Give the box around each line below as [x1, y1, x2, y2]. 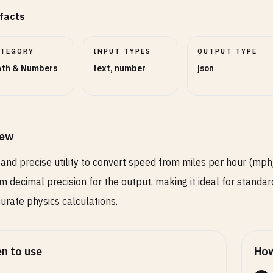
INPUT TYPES [93, 47, 152, 55]
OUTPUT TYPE [197, 47, 257, 55]
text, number [93, 63, 146, 74]
